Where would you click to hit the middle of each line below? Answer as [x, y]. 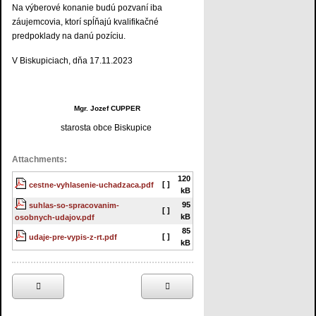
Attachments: [39, 160]
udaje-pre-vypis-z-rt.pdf [73, 237]
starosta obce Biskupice [103, 128]
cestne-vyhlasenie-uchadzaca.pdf [91, 185]
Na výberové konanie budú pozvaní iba [87, 8]
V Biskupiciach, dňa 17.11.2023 [72, 61]
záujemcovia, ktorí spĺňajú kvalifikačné [85, 22]
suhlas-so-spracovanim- [74, 206]
